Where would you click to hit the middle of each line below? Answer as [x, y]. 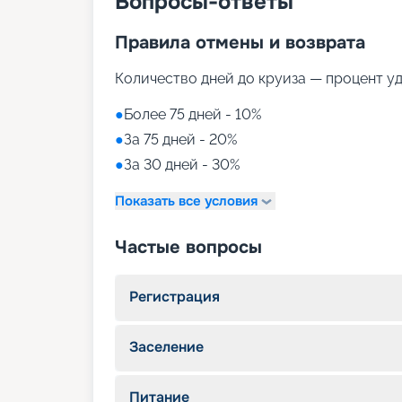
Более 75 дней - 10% [192, 115]
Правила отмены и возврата [240, 43]
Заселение [166, 347]
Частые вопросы [188, 248]
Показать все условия [186, 201]
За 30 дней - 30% [182, 165]
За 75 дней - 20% [180, 140]
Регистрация [175, 297]
